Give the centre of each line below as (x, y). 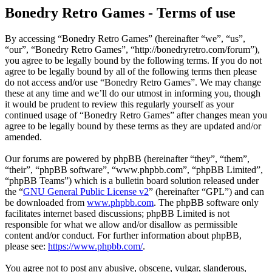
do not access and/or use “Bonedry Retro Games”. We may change (133, 83)
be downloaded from (46, 203)
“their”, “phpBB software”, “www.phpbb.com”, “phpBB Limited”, (134, 170)
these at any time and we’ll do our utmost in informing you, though (133, 93)
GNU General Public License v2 (86, 192)
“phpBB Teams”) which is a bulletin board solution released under (132, 181)
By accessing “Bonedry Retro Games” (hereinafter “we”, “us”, (125, 39)
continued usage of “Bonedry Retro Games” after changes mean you (136, 115)
